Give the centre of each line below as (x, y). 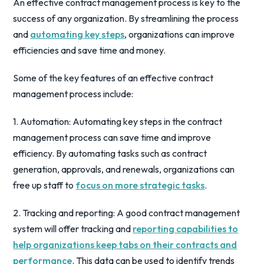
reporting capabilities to (186, 229)
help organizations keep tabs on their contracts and (125, 245)
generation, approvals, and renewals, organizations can (124, 169)
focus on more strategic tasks (140, 185)
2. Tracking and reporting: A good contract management (127, 213)
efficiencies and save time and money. (90, 50)
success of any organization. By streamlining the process (126, 18)
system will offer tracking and (73, 229)
